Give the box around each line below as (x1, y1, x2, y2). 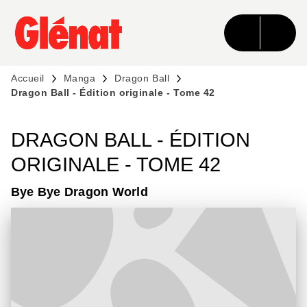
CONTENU (185, 18, 235, 29)
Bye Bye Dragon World (11, 185, 148, 199)
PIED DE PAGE (23, 42, 94, 53)
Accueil (11, 73, 45, 84)
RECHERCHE (88, 18, 151, 29)
